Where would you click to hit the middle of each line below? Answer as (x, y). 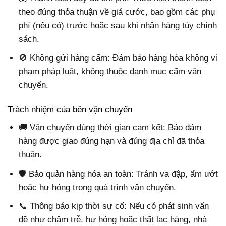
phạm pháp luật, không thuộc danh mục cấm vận (110, 71)
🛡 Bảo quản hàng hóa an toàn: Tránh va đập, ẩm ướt (119, 174)
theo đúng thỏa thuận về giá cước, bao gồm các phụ (117, 12)
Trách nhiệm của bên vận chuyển (70, 109)
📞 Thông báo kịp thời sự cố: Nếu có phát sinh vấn (114, 206)
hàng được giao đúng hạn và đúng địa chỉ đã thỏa (112, 141)
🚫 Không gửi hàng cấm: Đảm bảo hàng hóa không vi (118, 58)
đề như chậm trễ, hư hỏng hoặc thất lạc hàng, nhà (113, 219)
